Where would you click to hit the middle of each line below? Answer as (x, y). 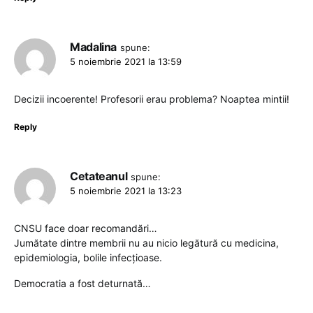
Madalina (94, 46)
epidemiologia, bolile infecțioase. (88, 257)
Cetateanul (99, 176)
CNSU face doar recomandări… (86, 228)
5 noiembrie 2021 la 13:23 (126, 190)
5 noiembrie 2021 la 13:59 (126, 61)
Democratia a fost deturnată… (82, 283)
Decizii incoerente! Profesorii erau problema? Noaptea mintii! (152, 99)
